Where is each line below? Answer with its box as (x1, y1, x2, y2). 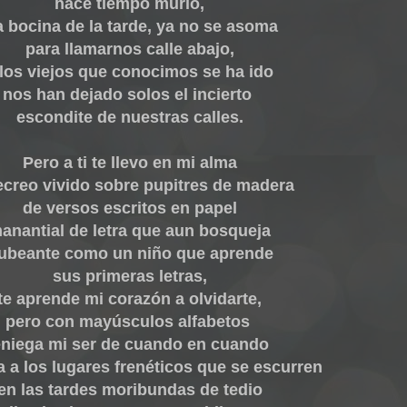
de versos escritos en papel (22, 199, 237, 217)
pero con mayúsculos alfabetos (5, 313, 254, 331)
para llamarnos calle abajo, (25, 40, 234, 58)
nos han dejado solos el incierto (3, 85, 256, 104)
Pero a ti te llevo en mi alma (22, 154, 237, 172)
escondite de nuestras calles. (15, 108, 243, 126)
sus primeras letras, (52, 267, 207, 285)
